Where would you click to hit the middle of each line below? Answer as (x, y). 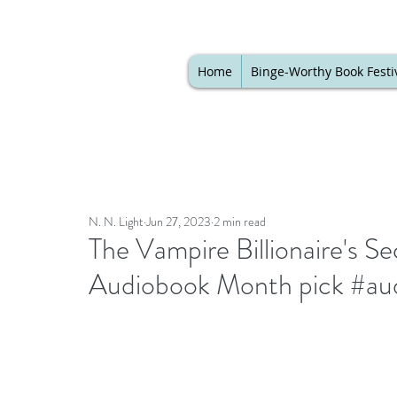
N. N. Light (116, 222)
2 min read (240, 222)
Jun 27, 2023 (179, 222)
